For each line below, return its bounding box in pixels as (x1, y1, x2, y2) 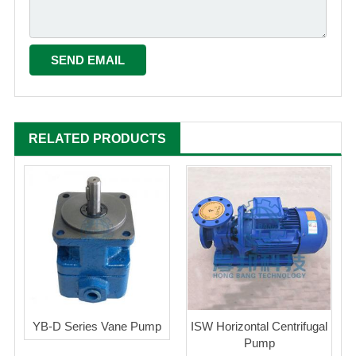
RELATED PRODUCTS (29, 132, 166, 146)
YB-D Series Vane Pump (33, 319, 161, 334)
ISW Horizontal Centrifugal (191, 319, 327, 334)
